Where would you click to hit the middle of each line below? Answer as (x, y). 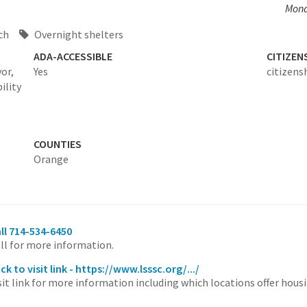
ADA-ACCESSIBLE (73, 56)
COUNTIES (57, 144)
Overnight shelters (78, 34)
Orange (51, 159)
